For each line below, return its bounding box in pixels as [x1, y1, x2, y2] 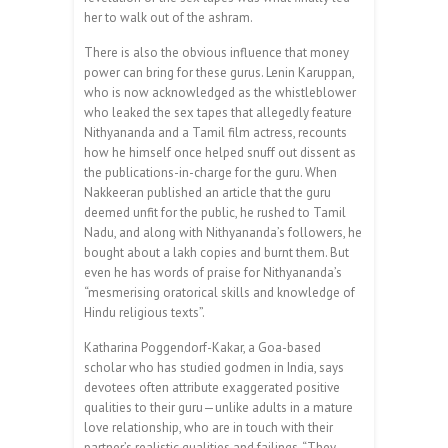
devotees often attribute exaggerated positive [84, 378, 340, 396]
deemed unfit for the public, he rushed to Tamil [84, 203, 346, 221]
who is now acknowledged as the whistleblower [84, 83, 356, 101]
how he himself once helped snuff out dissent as [84, 143, 356, 161]
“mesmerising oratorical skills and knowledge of [84, 283, 355, 301]
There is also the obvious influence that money [84, 43, 349, 61]
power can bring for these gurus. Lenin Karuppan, [84, 63, 354, 81]
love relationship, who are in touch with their [84, 418, 333, 436]
